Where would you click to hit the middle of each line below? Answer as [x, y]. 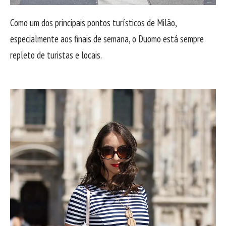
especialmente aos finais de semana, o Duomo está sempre [107, 39]
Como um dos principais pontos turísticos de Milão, [93, 23]
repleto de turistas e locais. [56, 55]
